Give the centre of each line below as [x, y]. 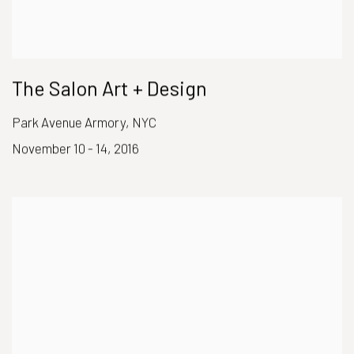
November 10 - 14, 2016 [75, 148]
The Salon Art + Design [109, 88]
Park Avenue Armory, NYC [84, 122]
